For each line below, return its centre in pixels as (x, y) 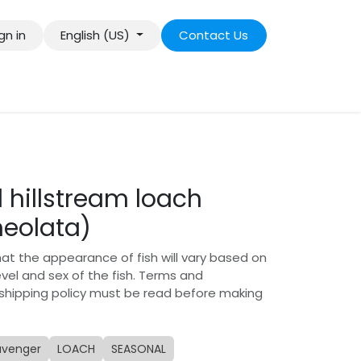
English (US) (95, 35)
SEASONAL (139, 349)
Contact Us (214, 35)
